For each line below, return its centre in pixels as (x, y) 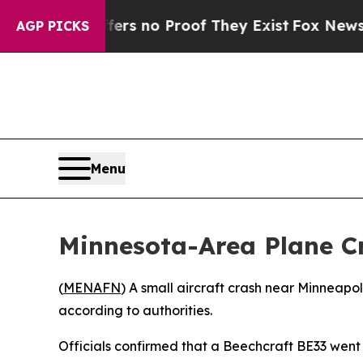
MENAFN (92, 287)
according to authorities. (135, 310)
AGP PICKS (53, 26)
